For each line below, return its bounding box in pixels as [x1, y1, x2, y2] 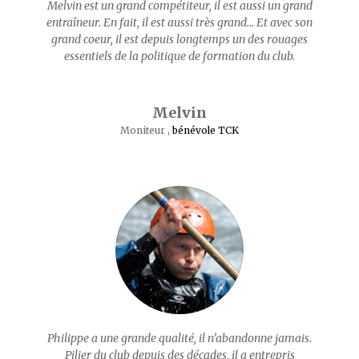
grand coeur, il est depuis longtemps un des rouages [51, 32, 308, 46]
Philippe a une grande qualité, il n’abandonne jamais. [47, 331, 312, 345]
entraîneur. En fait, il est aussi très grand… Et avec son [46, 15, 313, 30]
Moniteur [120, 124, 167, 136]
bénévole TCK [172, 124, 239, 136]
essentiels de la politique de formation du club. [64, 49, 295, 63]
